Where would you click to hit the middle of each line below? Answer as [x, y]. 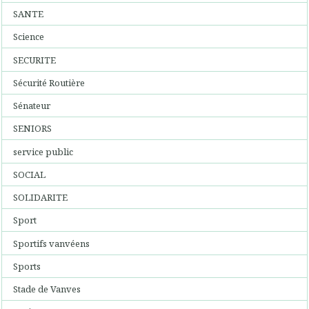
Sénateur [32, 106]
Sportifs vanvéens [52, 243]
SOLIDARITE [41, 197]
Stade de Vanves [47, 289]
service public [43, 151]
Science [29, 37]
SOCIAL [30, 174]
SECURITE [35, 60]
